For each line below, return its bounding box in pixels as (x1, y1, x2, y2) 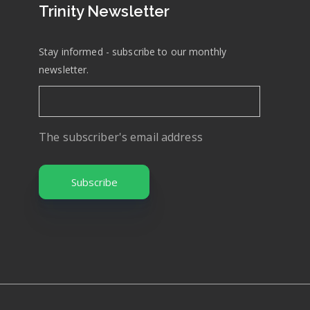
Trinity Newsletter (39, 2, 170, 20)
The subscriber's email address (39, 129, 203, 145)
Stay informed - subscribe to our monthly (39, 45, 227, 58)
